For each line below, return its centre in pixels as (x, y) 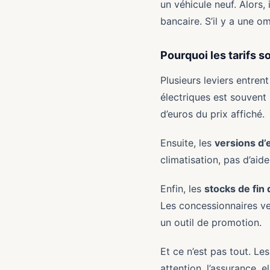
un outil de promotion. (211, 222)
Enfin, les (182, 189)
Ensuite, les (187, 143)
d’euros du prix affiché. (212, 114)
